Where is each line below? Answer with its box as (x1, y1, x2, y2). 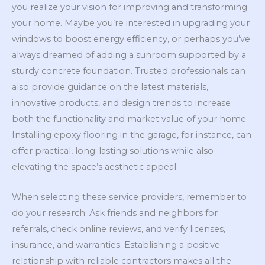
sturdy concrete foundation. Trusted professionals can (12, 66, 245, 77)
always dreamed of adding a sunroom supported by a (12, 50, 246, 61)
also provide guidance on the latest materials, (12, 82, 208, 93)
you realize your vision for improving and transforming (12, 2, 247, 13)
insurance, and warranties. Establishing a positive (12, 239, 220, 250)
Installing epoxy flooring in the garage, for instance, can (12, 130, 251, 141)
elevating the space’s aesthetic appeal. (12, 161, 178, 173)
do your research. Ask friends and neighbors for (12, 207, 218, 218)
